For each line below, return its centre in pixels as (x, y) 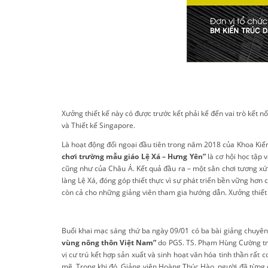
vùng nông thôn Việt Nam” (110, 243)
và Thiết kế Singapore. (98, 125)
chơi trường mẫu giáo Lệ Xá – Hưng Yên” (133, 156)
